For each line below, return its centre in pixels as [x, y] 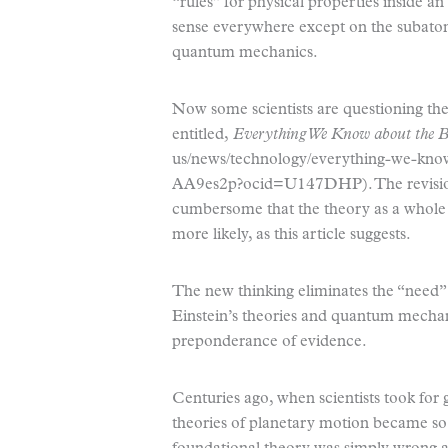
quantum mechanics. [245, 53]
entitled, [202, 135]
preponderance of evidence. [269, 342]
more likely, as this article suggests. [291, 235]
